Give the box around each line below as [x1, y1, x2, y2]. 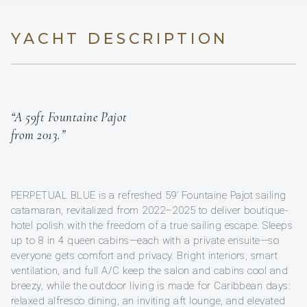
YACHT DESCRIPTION [11, 29, 229, 48]
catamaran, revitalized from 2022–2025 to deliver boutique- [11, 204, 288, 217]
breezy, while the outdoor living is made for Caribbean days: [11, 279, 291, 292]
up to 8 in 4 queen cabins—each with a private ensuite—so [11, 234, 280, 247]
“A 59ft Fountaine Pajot [11, 108, 127, 125]
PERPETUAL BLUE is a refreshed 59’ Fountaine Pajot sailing [11, 188, 286, 201]
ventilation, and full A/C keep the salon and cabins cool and [11, 264, 288, 277]
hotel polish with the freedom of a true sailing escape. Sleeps [11, 219, 293, 232]
